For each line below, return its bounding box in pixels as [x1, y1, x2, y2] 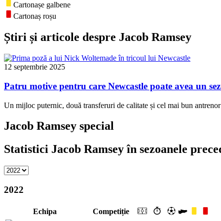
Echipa [33, 207, 57, 216]
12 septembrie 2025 [4, 63, 65, 72]
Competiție [93, 207, 129, 216]
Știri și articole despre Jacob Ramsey [4, 31, 191, 44]
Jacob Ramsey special [4, 119, 114, 133]
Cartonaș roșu [13, 12, 56, 21]
